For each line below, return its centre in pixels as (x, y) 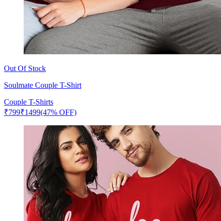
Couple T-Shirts (29, 102)
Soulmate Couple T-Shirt (43, 85)
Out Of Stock (25, 68)
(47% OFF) (58, 112)
